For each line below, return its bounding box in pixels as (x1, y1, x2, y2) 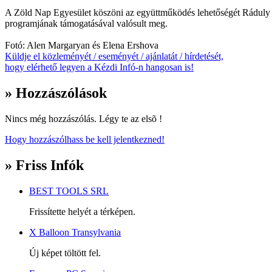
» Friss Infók (5, 157, 84, 173)
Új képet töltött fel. (29, 247, 101, 258)
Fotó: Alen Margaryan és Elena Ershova (5, 39, 158, 50)
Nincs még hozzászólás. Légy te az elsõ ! (5, 113, 162, 124)
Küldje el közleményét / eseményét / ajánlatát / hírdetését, (5, 50, 223, 61)
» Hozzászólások (5, 84, 107, 101)
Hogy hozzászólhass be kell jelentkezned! (5, 134, 165, 144)
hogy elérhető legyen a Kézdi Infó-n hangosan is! (5, 61, 194, 72)
